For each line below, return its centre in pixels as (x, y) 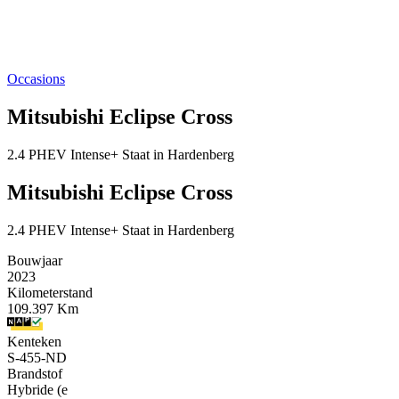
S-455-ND (37, 357)
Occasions (36, 79)
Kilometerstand (50, 292)
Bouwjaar (35, 260)
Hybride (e (37, 389)
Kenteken (34, 341)
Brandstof (35, 373)
